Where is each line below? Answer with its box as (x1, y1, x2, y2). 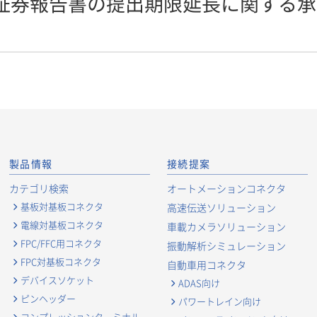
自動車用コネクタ (166, 258, 246, 272)
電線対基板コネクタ (20, 218, 103, 231)
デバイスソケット (20, 273, 94, 287)
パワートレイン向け (178, 294, 261, 308)
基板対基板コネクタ (20, 200, 103, 213)
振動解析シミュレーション (166, 238, 286, 253)
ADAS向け (178, 276, 220, 289)
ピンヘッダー (20, 292, 76, 305)
